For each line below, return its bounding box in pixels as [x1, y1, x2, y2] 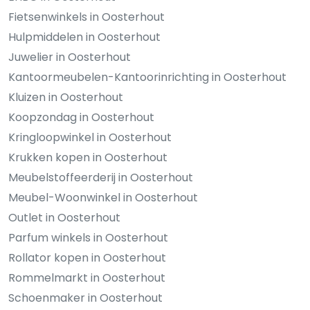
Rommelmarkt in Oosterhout [8, 270, 165, 286]
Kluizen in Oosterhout [8, 89, 123, 106]
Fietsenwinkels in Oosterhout [8, 9, 165, 26]
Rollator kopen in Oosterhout [8, 250, 166, 266]
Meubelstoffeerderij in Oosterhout [8, 170, 193, 186]
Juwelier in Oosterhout [8, 49, 131, 66]
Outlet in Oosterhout [8, 210, 120, 226]
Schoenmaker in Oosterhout [8, 290, 163, 307]
